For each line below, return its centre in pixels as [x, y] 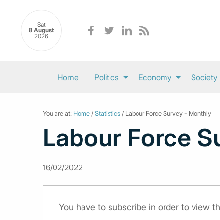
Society [204, 77]
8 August [41, 30]
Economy [155, 77]
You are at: [58, 113]
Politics [106, 77]
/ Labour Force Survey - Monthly [166, 113]
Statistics [108, 113]
